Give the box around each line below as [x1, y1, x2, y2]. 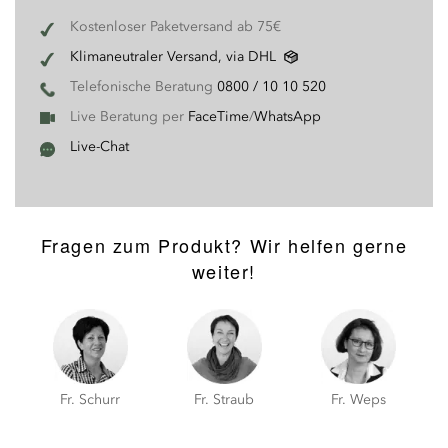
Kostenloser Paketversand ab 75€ [70, 18, 281, 35]
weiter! [191, 258, 257, 284]
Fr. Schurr [60, 391, 120, 408]
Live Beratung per [70, 108, 188, 125]
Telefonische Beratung [70, 78, 217, 95]
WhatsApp [254, 108, 321, 125]
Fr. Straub [194, 391, 254, 408]
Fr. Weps [330, 391, 386, 408]
